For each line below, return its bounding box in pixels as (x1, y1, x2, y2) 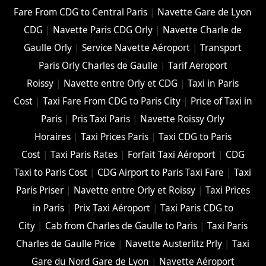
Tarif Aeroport (167, 59, 227, 72)
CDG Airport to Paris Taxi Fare (97, 166, 224, 179)
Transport (200, 42, 242, 55)
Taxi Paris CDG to (160, 202, 233, 215)
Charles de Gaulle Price (16, 237, 116, 251)
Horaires (34, 131, 71, 144)
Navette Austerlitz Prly (125, 237, 223, 251)
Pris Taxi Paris (72, 113, 131, 126)
